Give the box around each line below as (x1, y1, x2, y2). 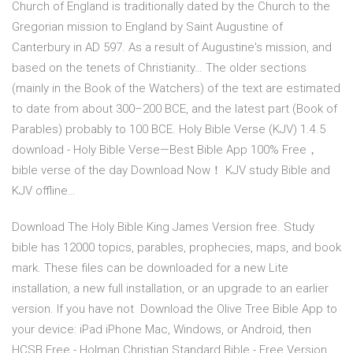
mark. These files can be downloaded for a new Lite (12, 261, 288, 276)
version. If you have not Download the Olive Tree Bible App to (12, 302, 337, 317)
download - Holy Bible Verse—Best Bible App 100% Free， (12, 143, 318, 158)
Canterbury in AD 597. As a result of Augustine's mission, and (12, 40, 332, 55)
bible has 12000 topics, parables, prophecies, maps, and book (12, 240, 341, 255)
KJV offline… (12, 184, 76, 199)
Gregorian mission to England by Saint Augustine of (12, 20, 283, 35)
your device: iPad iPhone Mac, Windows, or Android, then (12, 322, 311, 337)
